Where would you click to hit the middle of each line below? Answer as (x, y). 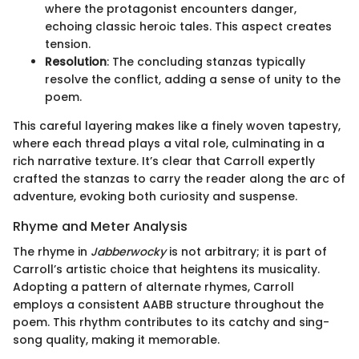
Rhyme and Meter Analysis (100, 226)
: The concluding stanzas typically (206, 61)
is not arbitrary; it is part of (246, 251)
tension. (68, 44)
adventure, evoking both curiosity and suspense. (155, 196)
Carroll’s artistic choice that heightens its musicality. (166, 269)
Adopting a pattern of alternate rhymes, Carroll (153, 286)
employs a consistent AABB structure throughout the (168, 304)
